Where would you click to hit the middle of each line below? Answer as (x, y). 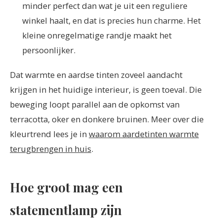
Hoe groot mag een (66, 187)
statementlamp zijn (66, 209)
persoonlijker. (49, 50)
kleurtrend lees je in (49, 134)
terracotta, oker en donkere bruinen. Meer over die (107, 119)
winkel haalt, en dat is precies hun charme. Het (112, 20)
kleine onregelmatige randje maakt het (97, 35)
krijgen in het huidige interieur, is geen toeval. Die (106, 90)
